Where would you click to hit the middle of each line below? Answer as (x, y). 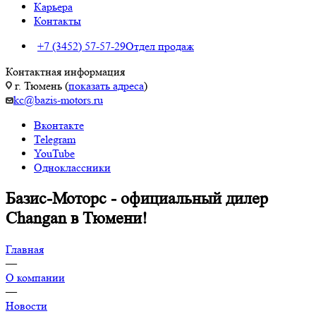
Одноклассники (72, 167)
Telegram (55, 139)
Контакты (57, 20)
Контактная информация (65, 71)
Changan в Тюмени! (77, 218)
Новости (26, 305)
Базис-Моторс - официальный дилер (137, 198)
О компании (35, 277)
